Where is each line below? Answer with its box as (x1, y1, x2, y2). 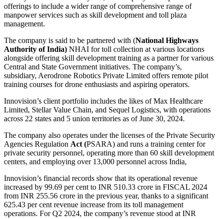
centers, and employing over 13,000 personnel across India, (4, 157, 187, 166)
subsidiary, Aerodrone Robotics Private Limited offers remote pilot (4, 71, 208, 80)
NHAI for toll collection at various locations (67, 44, 204, 53)
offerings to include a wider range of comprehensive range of (4, 1, 192, 10)
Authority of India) (4, 44, 67, 53)
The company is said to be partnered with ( (4, 36, 135, 44)
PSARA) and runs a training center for (87, 139, 205, 148)
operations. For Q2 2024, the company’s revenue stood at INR (4, 209, 196, 218)
